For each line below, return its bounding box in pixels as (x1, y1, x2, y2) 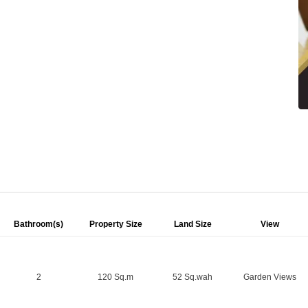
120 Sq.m (98, 272, 133, 282)
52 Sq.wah (173, 272, 212, 282)
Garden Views (243, 272, 296, 282)
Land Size (173, 219, 212, 229)
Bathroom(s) (14, 219, 63, 229)
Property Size (89, 219, 142, 229)
